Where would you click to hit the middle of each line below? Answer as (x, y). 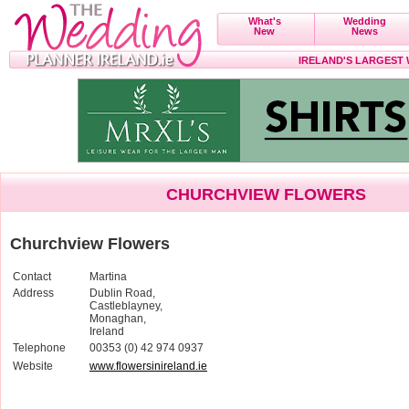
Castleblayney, (126, 305)
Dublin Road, (122, 293)
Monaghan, (118, 318)
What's (264, 21)
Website (33, 366)
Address (33, 293)
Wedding (365, 21)
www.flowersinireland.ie (148, 366)
